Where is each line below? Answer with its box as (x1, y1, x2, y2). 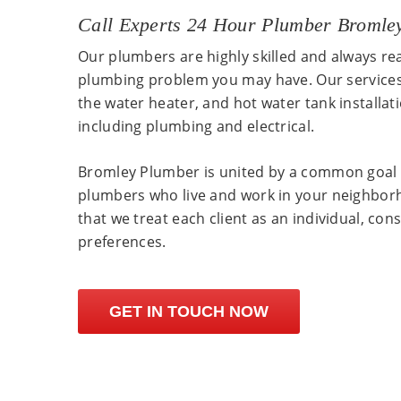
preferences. (78, 232, 166, 252)
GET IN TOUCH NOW (109, 303, 269, 321)
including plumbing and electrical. (78, 116, 315, 137)
